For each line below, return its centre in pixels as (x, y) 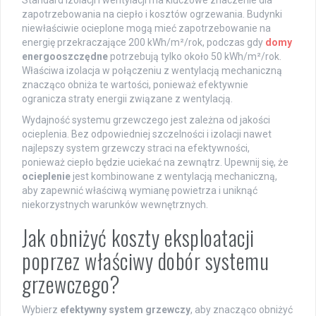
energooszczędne (65, 57)
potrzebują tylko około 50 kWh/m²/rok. (195, 57)
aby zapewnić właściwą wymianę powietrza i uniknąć (140, 191)
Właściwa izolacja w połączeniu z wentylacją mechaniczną (152, 71)
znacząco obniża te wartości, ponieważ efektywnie (135, 85)
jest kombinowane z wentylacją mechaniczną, (174, 177)
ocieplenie (46, 177)
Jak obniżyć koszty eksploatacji (138, 238)
